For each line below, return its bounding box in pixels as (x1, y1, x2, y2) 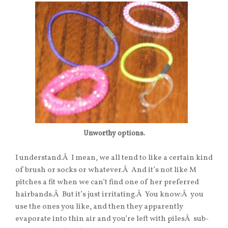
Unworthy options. (83, 129, 145, 139)
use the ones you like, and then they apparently (15, 202, 183, 213)
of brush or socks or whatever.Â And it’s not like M (15, 165, 196, 176)
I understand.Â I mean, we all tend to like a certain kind (15, 153, 213, 164)
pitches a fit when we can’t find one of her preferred (15, 177, 199, 188)
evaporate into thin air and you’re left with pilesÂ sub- (15, 214, 209, 225)
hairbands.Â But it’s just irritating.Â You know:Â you (15, 189, 204, 201)
